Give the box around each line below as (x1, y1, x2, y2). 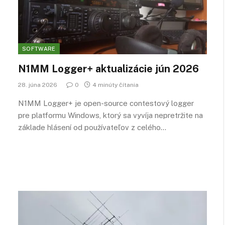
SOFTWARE (22, 45, 56, 52)
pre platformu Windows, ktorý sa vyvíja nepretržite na (18, 110, 203, 120)
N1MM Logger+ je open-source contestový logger (18, 98, 194, 107)
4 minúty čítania (92, 81, 139, 88)
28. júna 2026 (18, 81, 57, 88)
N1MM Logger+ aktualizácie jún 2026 (18, 62, 199, 75)
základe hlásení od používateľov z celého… (18, 123, 166, 132)
